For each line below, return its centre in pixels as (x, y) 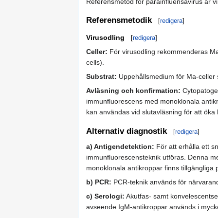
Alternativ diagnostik (127, 131)
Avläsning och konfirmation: (133, 91)
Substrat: (101, 77)
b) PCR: (99, 182)
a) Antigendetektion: (120, 146)
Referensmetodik (119, 20)
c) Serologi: (105, 196)
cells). (95, 63)
